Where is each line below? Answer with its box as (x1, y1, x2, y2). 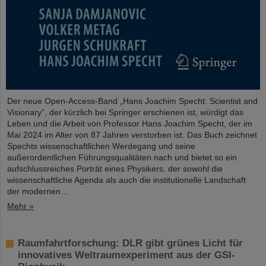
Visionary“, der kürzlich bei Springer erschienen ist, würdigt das (7, 107, 243, 118)
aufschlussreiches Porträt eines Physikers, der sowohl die (7, 164, 223, 174)
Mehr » (7, 201, 34, 211)
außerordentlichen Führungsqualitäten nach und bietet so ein (7, 153, 237, 163)
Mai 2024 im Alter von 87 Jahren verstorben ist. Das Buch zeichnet (7, 130, 257, 140)
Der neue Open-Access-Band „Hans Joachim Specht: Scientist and (7, 96, 258, 106)
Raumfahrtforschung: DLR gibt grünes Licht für (18, 237, 243, 249)
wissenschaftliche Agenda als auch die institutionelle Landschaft (7, 175, 246, 185)
